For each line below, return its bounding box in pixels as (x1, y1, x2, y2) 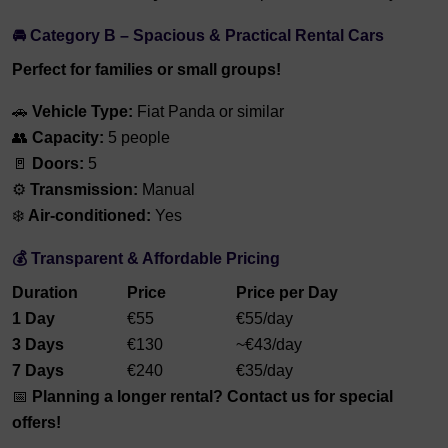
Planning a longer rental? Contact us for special (32, 388, 393, 406)
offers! (12, 414, 61, 432)
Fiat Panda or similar (133, 103, 284, 121)
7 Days (12, 362, 64, 380)
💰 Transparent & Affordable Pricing (12, 250, 280, 268)
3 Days (12, 336, 64, 354)
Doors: (32, 155, 84, 173)
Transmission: (30, 181, 138, 199)
